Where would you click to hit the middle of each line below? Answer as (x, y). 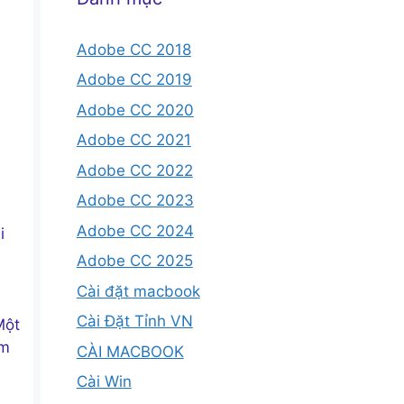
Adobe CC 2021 (133, 140)
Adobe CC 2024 (135, 230)
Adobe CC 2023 (135, 200)
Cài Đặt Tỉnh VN (134, 321)
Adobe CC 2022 (134, 170)
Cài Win (104, 381)
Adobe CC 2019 (134, 79)
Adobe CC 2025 (134, 261)
